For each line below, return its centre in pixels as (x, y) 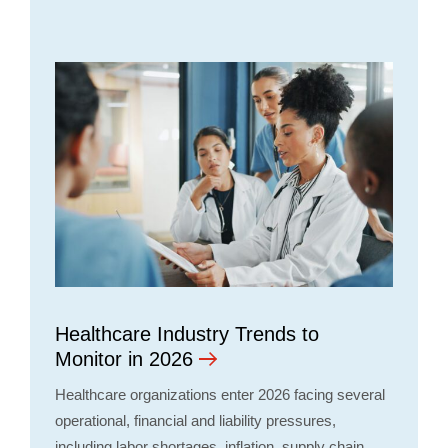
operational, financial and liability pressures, (195, 421)
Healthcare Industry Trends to (187, 334)
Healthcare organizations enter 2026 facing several (220, 395)
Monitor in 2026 (124, 359)
